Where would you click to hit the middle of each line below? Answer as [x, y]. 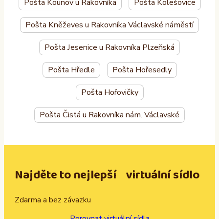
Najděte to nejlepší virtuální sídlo [108, 175]
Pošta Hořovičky [109, 93]
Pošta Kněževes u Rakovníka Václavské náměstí [109, 25]
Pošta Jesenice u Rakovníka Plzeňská [109, 48]
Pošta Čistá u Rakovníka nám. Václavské [109, 115]
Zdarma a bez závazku [53, 200]
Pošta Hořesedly [142, 70]
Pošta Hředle [71, 70]
